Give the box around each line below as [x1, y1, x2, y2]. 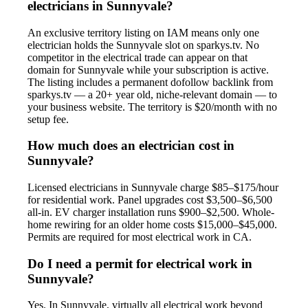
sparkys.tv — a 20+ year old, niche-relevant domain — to [27, 88, 277, 100]
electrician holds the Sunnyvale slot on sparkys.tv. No [27, 38, 259, 51]
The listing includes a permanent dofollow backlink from [27, 76, 273, 88]
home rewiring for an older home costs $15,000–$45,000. [27, 219, 277, 230]
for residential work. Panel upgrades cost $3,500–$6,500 [27, 194, 272, 206]
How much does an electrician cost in [27, 138, 234, 153]
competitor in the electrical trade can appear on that [27, 51, 247, 63]
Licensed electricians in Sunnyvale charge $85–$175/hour [27, 181, 278, 193]
